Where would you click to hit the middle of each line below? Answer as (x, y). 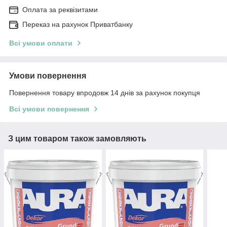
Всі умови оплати (41, 43)
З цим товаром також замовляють (77, 139)
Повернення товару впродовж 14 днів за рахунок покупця (105, 93)
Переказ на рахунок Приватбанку (78, 25)
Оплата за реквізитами (60, 10)
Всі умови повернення (49, 109)
